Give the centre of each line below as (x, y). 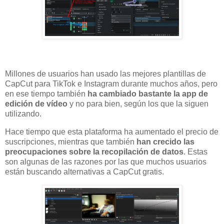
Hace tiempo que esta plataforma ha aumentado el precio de (112, 132)
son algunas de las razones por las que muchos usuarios (106, 162)
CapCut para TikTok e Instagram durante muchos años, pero (111, 84)
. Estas (195, 152)
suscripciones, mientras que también (71, 142)
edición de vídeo (36, 104)
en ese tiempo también (46, 94)
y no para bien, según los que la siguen (138, 104)
